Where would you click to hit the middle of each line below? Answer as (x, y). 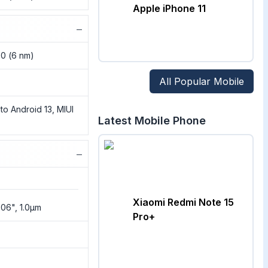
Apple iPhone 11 (169, 8)
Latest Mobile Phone (152, 121)
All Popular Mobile (202, 81)
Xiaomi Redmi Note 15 (183, 202)
